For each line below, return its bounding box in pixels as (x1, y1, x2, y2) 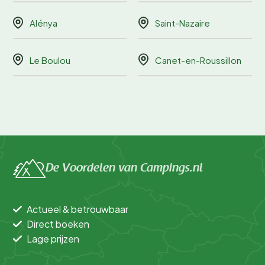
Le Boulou (30, 54, 70, 66)
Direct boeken (27, 218, 89, 231)
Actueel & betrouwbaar (27, 203, 128, 216)
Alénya (30, 17, 57, 29)
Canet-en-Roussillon (155, 54, 241, 66)
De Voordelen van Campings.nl (46, 162, 203, 174)
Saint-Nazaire (155, 17, 210, 29)
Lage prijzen (27, 232, 79, 245)
